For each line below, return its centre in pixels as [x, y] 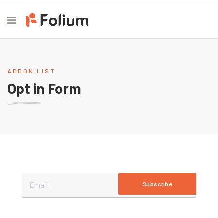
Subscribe [157, 184]
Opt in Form [44, 88]
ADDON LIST [31, 71]
